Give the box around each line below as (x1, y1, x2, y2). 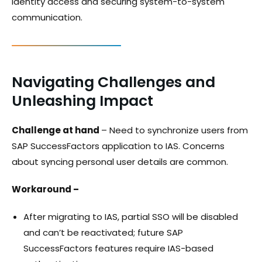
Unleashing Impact (12, 90, 153, 111)
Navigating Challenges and (12, 71, 215, 92)
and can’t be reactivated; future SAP (23, 226, 183, 239)
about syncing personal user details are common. (12, 155, 228, 168)
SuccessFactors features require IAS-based (23, 242, 213, 254)
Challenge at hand (12, 123, 101, 136)
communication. (12, 11, 82, 23)
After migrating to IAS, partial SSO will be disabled (23, 210, 238, 223)
